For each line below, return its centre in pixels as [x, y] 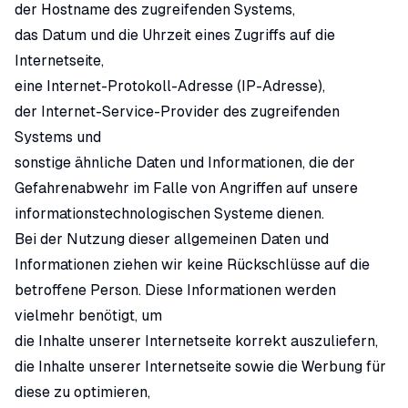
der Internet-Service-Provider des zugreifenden [177, 112]
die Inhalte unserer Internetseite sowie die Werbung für [200, 367]
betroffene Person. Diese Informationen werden [175, 290]
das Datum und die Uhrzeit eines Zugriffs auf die [175, 35]
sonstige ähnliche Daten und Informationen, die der [185, 163]
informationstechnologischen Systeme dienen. [169, 214]
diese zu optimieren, [82, 392]
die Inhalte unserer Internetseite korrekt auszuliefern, [196, 341]
